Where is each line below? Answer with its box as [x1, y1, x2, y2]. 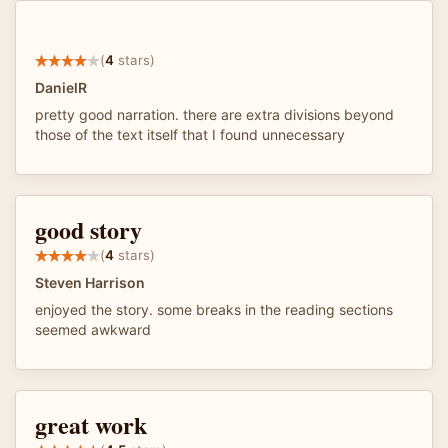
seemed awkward [35, 320, 151, 338]
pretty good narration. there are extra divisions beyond [35, 105, 394, 123]
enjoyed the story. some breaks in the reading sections [35, 300, 393, 318]
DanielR [35, 78, 87, 96]
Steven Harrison [35, 273, 145, 291]
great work [35, 406, 147, 442]
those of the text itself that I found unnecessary [35, 125, 345, 143]
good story [35, 211, 142, 247]
